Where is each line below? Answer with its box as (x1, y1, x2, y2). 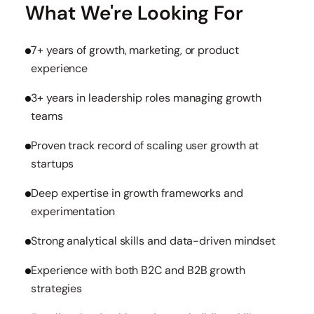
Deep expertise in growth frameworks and (31, 186, 243, 200)
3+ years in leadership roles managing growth (31, 90, 261, 105)
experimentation (31, 204, 115, 219)
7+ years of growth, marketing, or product (31, 43, 239, 57)
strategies (31, 281, 83, 296)
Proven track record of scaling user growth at (31, 138, 259, 153)
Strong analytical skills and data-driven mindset (31, 233, 276, 248)
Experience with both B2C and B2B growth (31, 263, 245, 278)
